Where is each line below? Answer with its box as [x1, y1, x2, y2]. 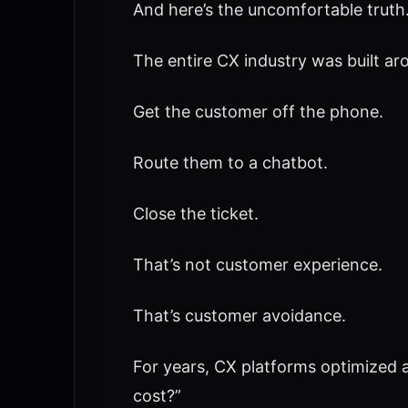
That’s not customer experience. [132, 255, 382, 274]
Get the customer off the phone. [132, 102, 383, 121]
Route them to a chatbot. [132, 153, 328, 172]
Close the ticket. [132, 204, 259, 223]
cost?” [132, 386, 181, 405]
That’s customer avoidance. [132, 306, 346, 325]
